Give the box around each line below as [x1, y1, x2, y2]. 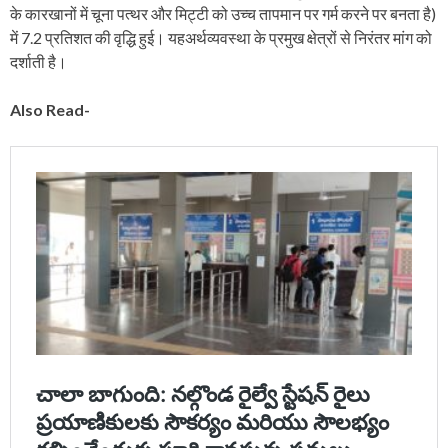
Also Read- [10, 100, 90, 120]
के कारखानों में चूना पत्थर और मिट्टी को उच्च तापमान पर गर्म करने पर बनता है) [10, 4, 436, 24]
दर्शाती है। [10, 52, 67, 72]
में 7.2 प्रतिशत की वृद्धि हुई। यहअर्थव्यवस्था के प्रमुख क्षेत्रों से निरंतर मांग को [10, 28, 432, 48]
